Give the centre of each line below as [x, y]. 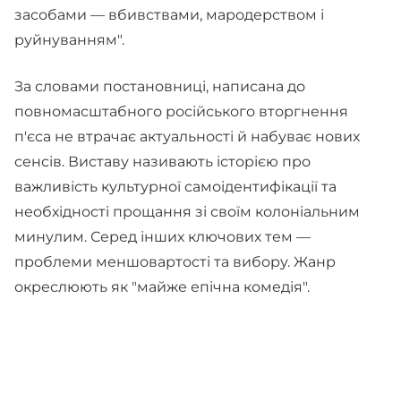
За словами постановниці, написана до [160, 86]
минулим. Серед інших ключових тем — [162, 237]
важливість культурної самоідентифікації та [175, 187]
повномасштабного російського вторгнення [181, 111]
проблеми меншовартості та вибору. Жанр [175, 262]
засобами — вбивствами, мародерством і [169, 15]
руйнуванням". [71, 40]
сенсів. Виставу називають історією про [162, 162]
